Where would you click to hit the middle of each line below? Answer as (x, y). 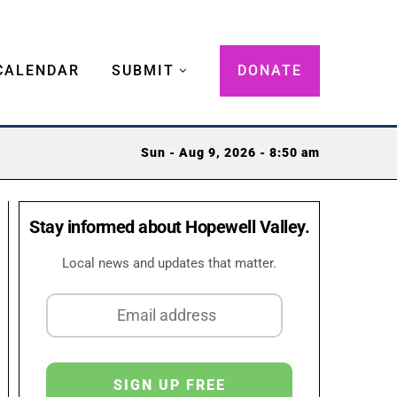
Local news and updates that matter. (169, 263)
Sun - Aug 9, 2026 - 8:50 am (230, 153)
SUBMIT (143, 70)
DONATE (270, 70)
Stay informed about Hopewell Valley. (169, 226)
